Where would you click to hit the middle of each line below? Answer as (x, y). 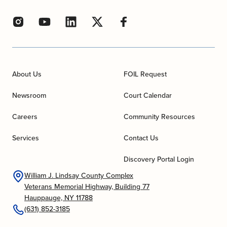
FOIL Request (145, 74)
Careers (25, 117)
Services (26, 138)
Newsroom (29, 96)
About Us (27, 74)
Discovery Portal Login (159, 160)
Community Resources (159, 117)
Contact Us (141, 138)
